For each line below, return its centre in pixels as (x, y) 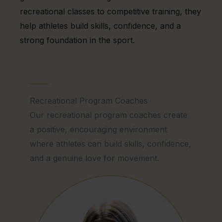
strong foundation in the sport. (77, 40)
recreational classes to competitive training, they (111, 12)
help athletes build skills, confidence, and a (100, 26)
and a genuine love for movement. (94, 158)
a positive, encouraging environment (98, 130)
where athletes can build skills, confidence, (111, 144)
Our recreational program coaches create (109, 115)
